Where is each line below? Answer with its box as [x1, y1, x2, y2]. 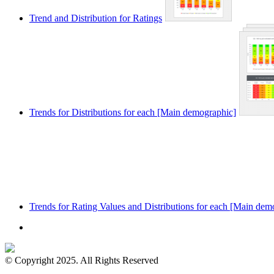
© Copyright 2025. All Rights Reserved [5, 255, 158, 266]
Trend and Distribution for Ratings [29, 13, 162, 24]
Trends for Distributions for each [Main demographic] [29, 107, 236, 118]
